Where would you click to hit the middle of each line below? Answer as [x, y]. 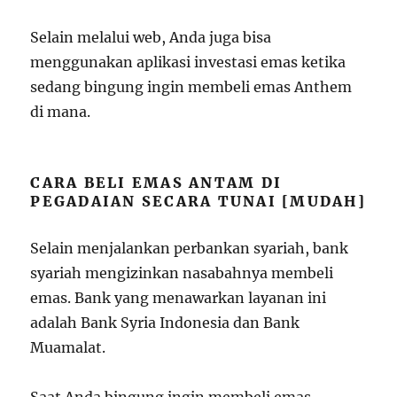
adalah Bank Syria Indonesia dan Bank [165, 323]
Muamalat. [68, 347]
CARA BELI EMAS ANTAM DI [156, 183]
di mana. [61, 112]
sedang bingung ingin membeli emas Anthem [191, 87]
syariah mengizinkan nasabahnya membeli [182, 273]
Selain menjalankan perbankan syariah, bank [190, 248]
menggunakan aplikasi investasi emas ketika [188, 62]
